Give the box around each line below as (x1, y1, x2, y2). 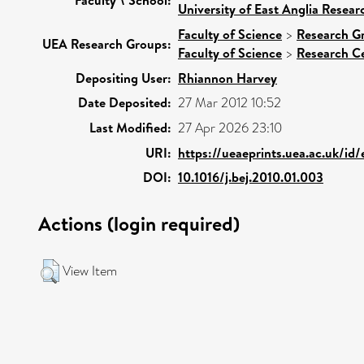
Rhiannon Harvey (178, 68, 277, 87)
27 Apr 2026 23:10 (178, 118, 282, 137)
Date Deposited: (78, 93, 171, 111)
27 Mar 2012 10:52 (178, 93, 281, 112)
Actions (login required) (38, 209, 240, 237)
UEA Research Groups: (42, 34, 171, 53)
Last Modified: (89, 118, 171, 136)
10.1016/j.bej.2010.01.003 (178, 167, 323, 186)
